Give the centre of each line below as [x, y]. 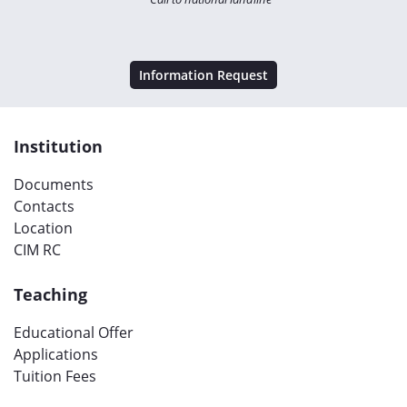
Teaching [50, 295]
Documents [54, 185]
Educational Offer [74, 333]
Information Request [203, 75]
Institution [58, 147]
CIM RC [37, 250]
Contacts [44, 207]
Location [43, 228]
